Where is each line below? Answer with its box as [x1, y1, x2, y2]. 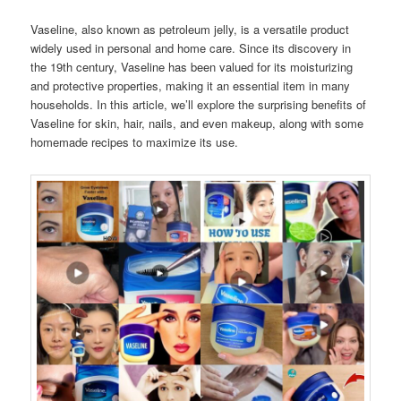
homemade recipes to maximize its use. [30, 132, 239, 150]
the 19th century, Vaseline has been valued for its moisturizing [30, 57, 354, 75]
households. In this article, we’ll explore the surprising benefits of [30, 95, 367, 113]
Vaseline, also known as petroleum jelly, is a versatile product [30, 20, 350, 38]
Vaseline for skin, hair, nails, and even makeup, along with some [30, 114, 364, 132]
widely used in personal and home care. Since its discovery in [30, 38, 352, 56]
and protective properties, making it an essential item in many [30, 76, 351, 94]
